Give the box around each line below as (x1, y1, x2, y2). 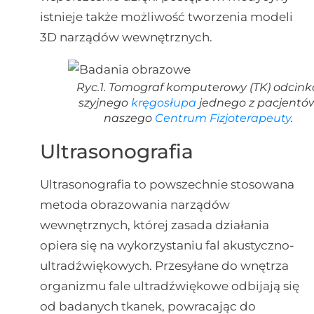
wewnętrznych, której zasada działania (39, 218, 269, 233)
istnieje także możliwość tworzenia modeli (39, 10, 293, 25)
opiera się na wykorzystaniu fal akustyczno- (39, 238, 294, 253)
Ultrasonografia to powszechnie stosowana (39, 177, 294, 192)
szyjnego (78, 96, 131, 110)
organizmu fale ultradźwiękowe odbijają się (39, 279, 299, 294)
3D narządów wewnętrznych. (39, 30, 212, 45)
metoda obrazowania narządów (39, 198, 230, 212)
